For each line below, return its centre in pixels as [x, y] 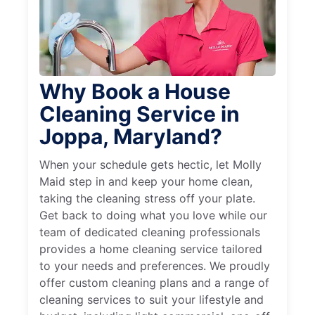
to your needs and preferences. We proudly [155, 266]
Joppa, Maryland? [131, 137]
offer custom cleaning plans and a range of [154, 283]
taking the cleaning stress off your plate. [147, 199]
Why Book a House [135, 92]
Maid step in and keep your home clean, [146, 182]
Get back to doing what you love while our [153, 216]
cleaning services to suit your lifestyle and [152, 300]
